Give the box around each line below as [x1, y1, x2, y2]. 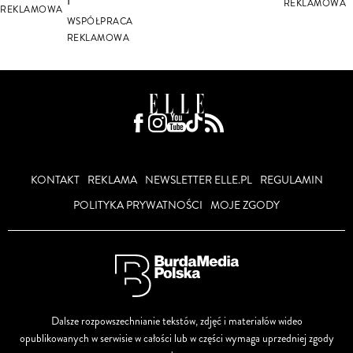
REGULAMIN [259, 172, 323, 188]
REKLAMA [87, 172, 137, 188]
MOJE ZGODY [210, 197, 280, 213]
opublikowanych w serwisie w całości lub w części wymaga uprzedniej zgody [19, 330, 334, 346]
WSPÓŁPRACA [66, 14, 133, 28]
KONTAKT [30, 172, 80, 188]
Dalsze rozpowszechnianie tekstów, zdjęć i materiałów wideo [50, 313, 303, 329]
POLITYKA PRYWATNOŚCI [73, 197, 203, 213]
